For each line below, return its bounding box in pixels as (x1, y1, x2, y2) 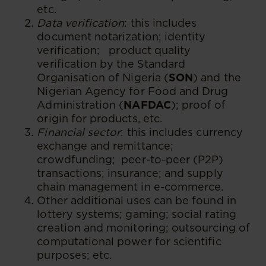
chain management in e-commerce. (37, 180, 224, 193)
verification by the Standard (37, 58, 186, 70)
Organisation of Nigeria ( (37, 71, 169, 84)
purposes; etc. (37, 249, 112, 261)
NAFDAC (123, 99, 171, 111)
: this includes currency (121, 126, 243, 138)
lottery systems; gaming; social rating (37, 208, 236, 220)
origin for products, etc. (37, 112, 162, 125)
